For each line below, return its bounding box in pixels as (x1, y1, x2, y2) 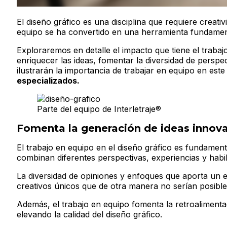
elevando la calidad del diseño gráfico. (17, 209, 162, 220)
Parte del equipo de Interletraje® (37, 103, 161, 114)
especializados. (17, 75, 80, 86)
